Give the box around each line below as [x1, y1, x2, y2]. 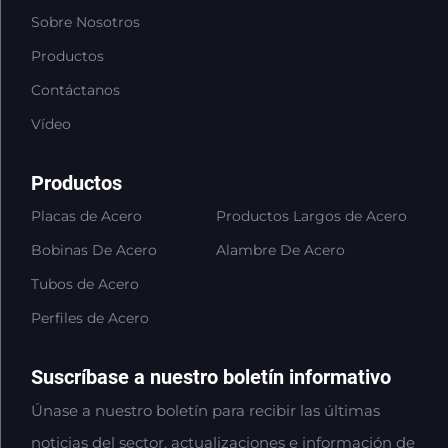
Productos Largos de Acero [216, 206, 408, 225]
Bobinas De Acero [30, 240, 157, 259]
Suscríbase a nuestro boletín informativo [30, 364, 391, 389]
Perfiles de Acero [30, 308, 149, 327]
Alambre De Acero [216, 240, 346, 259]
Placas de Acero [30, 206, 142, 225]
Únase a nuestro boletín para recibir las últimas [30, 400, 380, 420]
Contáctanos [30, 80, 120, 99]
